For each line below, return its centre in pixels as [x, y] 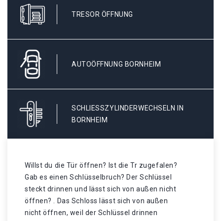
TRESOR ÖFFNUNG [102, 14]
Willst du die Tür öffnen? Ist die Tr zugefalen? [101, 165]
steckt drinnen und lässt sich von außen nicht [101, 189]
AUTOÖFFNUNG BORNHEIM [116, 64]
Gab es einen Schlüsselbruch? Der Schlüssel [98, 177]
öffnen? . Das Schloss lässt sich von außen [96, 201]
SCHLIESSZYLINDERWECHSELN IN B [128, 108]
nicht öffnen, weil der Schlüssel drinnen [91, 213]
